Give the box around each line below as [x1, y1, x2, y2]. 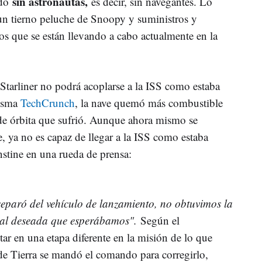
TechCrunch [20, 95, 75, 110]
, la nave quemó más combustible [75, 95, 223, 110]
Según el [140, 212, 180, 227]
